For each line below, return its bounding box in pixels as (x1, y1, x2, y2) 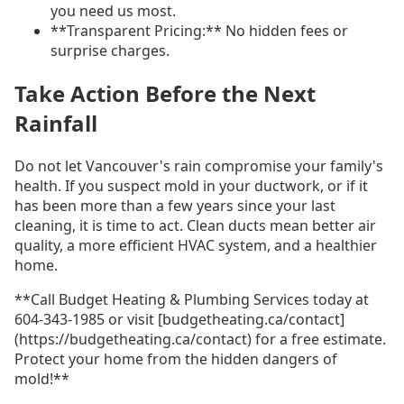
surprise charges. (50, 41, 170, 61)
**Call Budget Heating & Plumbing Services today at (14, 289, 369, 309)
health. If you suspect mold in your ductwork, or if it (14, 175, 368, 196)
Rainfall (14, 108, 97, 139)
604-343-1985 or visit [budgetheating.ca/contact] (14, 308, 344, 329)
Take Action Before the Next (14, 78, 316, 109)
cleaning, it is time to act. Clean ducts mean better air (14, 215, 376, 235)
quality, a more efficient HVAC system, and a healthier (14, 234, 377, 255)
